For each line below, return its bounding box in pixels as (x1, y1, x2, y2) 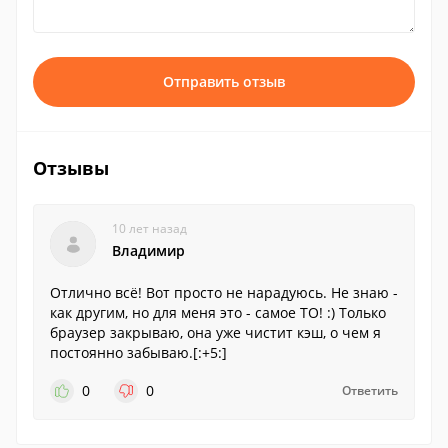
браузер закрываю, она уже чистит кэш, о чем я (50, 323, 381, 342)
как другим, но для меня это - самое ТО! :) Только (50, 303, 386, 322)
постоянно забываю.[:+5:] (50, 343, 227, 362)
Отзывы (33, 156, 109, 180)
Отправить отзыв (163, 72, 285, 91)
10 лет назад (112, 220, 187, 237)
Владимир (112, 241, 185, 260)
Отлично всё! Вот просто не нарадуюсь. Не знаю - (50, 283, 398, 302)
